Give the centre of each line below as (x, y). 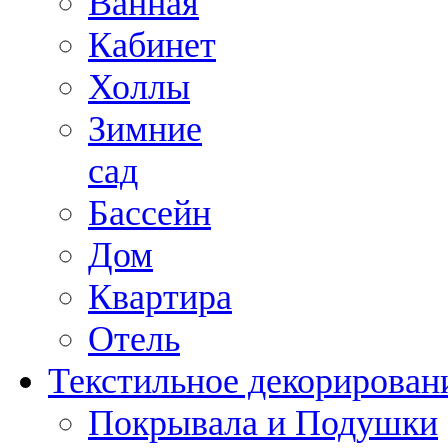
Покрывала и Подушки (263, 422)
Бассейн (149, 212)
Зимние (145, 128)
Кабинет (152, 44)
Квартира (160, 296)
